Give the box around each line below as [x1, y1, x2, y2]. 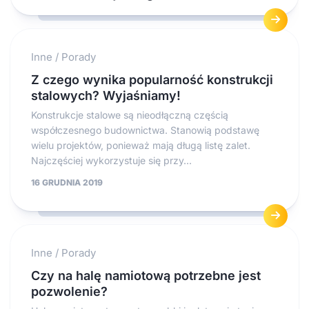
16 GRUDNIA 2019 [31, 177, 103, 188]
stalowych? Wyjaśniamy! [31, 88, 181, 103]
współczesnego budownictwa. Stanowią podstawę [31, 123, 259, 136]
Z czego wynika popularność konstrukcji [31, 72, 273, 87]
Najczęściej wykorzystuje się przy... [31, 154, 192, 166]
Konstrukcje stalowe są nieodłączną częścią [31, 108, 228, 121]
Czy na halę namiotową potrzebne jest [31, 268, 261, 283]
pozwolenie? [31, 283, 108, 299]
